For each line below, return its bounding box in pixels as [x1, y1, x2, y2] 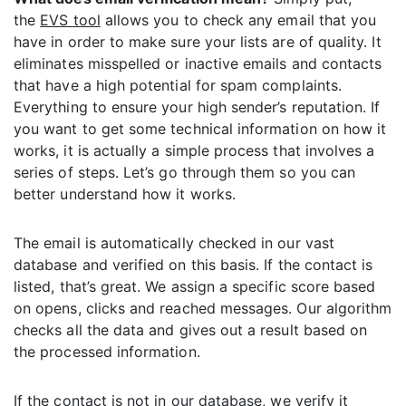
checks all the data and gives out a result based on [14, 321, 368, 340]
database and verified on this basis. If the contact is [14, 256, 373, 275]
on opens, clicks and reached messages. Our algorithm [14, 299, 392, 318]
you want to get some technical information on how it [14, 120, 387, 139]
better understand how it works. [14, 185, 241, 204]
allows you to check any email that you [100, 11, 377, 30]
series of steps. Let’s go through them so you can [14, 163, 356, 182]
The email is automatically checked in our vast [14, 234, 334, 253]
